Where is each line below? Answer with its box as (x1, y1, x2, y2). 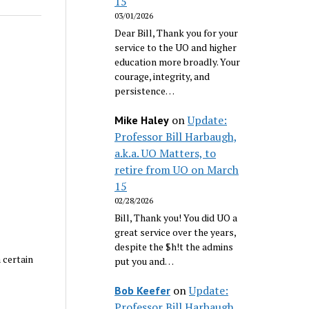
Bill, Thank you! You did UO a (114, 210, 238, 224)
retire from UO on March (114, 161, 239, 177)
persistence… (114, 84, 175, 98)
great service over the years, (114, 225, 237, 239)
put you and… (114, 254, 175, 268)
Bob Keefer (114, 283, 171, 297)
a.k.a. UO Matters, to (114, 145, 217, 161)
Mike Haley (114, 112, 170, 127)
